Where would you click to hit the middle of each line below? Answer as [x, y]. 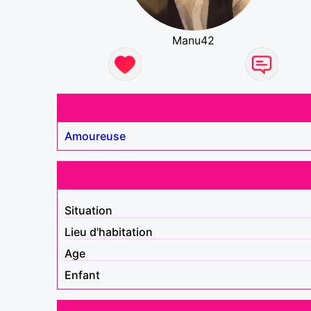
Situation [89, 210]
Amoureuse [95, 136]
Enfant [82, 275]
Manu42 [194, 40]
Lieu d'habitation [109, 232]
